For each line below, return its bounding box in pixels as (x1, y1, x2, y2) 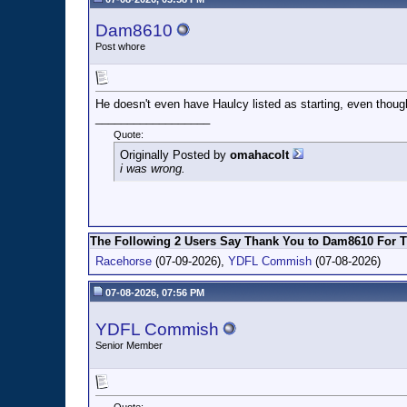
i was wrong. (120, 162, 185, 176)
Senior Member (95, 340, 163, 351)
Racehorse (95, 254, 152, 268)
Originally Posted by (120, 148, 230, 163)
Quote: (114, 129, 144, 141)
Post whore (95, 41, 145, 52)
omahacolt (230, 148, 289, 163)
